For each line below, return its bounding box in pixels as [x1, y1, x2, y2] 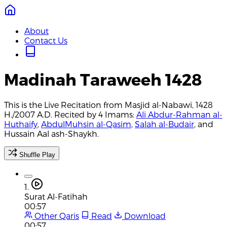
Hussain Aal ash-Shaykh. [4, 128, 99, 138]
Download [122, 210, 166, 220]
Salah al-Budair [135, 119, 194, 129]
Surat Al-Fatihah [24, 191, 88, 201]
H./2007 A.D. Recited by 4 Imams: [4, 109, 136, 119]
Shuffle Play [19, 150, 55, 159]
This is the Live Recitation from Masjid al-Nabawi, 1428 [4, 99, 213, 109]
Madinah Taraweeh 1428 [4, 69, 202, 89]
